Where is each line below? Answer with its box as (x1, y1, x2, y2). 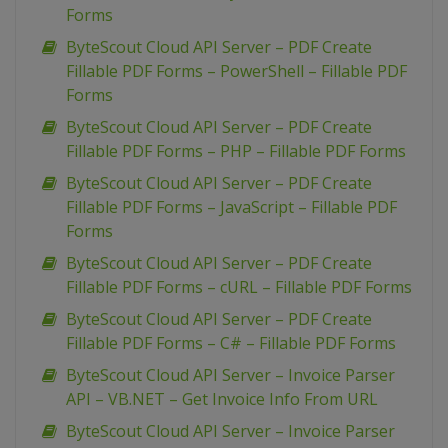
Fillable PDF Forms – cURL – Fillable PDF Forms (66, 276, 412, 299)
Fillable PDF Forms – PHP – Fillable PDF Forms (66, 140, 406, 163)
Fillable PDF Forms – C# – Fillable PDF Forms (66, 332, 396, 355)
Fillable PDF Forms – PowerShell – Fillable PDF (66, 60, 407, 83)
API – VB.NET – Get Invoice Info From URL (66, 388, 378, 411)
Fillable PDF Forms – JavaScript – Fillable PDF (66, 196, 397, 219)
